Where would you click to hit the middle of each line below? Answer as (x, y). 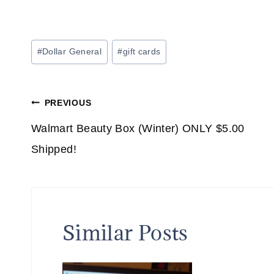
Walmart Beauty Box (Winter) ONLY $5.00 (138, 129)
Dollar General (72, 52)
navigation (80, 135)
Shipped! (54, 150)
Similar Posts (125, 233)
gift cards (142, 52)
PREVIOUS (68, 103)
